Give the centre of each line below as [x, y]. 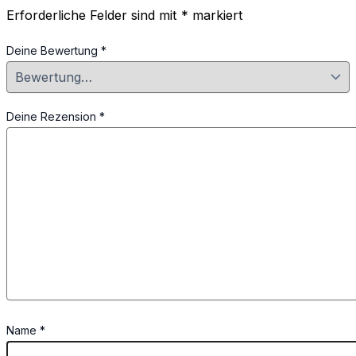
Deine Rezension [53, 116]
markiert [216, 15]
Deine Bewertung [54, 50]
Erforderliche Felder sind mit [94, 15]
